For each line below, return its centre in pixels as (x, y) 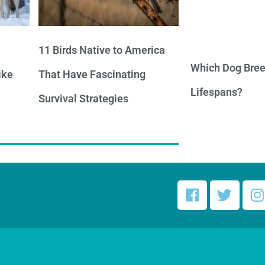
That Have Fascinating (92, 74)
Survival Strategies (84, 98)
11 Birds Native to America (102, 50)
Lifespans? (216, 92)
